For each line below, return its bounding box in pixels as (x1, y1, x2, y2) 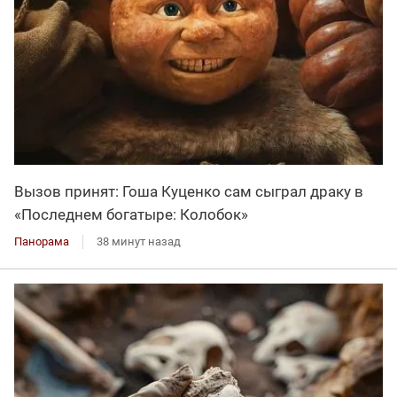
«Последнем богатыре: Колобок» (14, 205, 248, 223)
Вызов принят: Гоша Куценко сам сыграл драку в (14, 182, 363, 200)
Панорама (14, 234, 69, 248)
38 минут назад (97, 234, 181, 248)
